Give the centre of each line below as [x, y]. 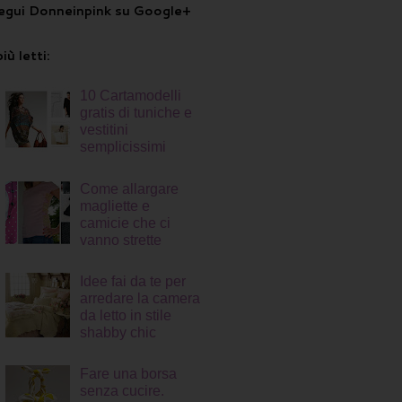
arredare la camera [140, 298]
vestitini [105, 130]
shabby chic [118, 332]
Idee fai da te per [133, 281]
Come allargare [130, 188]
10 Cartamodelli [131, 96]
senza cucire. [122, 391]
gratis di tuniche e [136, 113]
